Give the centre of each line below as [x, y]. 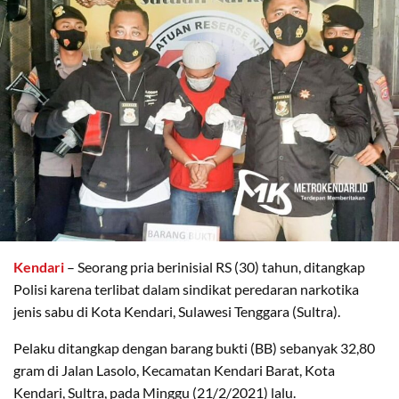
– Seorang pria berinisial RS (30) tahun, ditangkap [215, 267]
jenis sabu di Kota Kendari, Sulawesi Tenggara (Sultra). [177, 312]
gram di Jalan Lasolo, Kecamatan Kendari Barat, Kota [174, 370]
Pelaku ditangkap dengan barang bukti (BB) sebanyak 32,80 [194, 348]
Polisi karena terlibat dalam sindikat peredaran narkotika [186, 289]
